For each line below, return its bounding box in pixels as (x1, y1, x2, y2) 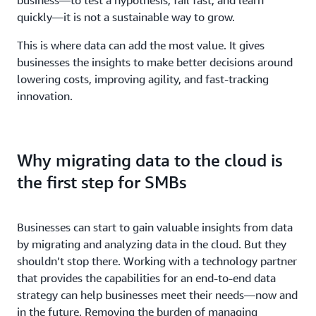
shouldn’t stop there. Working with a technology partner (17, 253, 297, 268)
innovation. (17, 88, 73, 103)
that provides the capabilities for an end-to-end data (17, 270, 276, 285)
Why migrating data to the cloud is (17, 150, 282, 170)
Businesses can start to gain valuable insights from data (17, 219, 293, 234)
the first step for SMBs (17, 171, 186, 192)
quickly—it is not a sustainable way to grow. (17, 9, 235, 24)
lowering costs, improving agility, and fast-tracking (17, 71, 269, 86)
